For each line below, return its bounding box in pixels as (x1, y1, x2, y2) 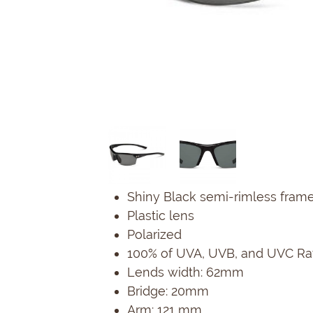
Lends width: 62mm (127, 264, 244, 279)
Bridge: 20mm (127, 283, 209, 298)
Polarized (127, 226, 182, 242)
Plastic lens (127, 208, 194, 223)
